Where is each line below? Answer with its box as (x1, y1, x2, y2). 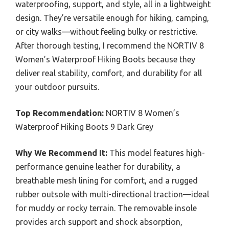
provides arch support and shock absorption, (15, 217, 182, 226)
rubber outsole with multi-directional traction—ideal (15, 189, 209, 199)
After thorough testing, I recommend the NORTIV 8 (15, 40, 204, 50)
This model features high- (107, 148, 205, 157)
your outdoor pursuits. (15, 82, 99, 91)
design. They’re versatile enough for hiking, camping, (15, 13, 209, 22)
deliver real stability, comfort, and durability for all (15, 68, 202, 78)
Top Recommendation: (15, 108, 104, 118)
